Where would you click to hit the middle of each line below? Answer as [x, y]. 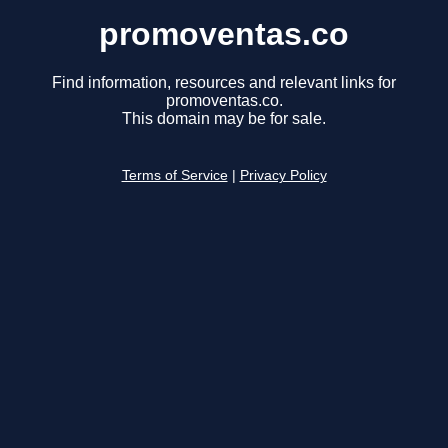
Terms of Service [174, 176]
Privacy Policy [283, 176]
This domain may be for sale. [224, 119]
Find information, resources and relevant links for [224, 83]
